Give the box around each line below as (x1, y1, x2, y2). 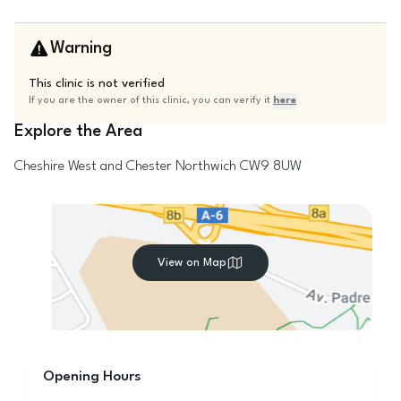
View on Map (158, 256, 226, 269)
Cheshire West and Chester (14, 159, 172, 174)
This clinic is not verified (29, 77, 165, 90)
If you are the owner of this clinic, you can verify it (29, 96, 273, 106)
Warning (50, 39, 112, 56)
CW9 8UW (240, 159, 302, 174)
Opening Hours (43, 370, 141, 384)
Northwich (175, 159, 236, 174)
